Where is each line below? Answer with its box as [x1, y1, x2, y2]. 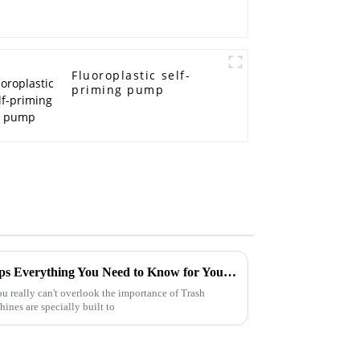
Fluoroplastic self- [72, 67, 191, 84]
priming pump [72, 82, 165, 98]
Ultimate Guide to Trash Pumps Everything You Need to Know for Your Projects [223, 264, 236, 279]
